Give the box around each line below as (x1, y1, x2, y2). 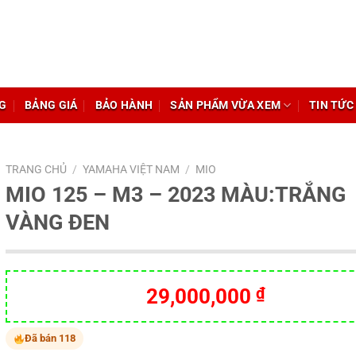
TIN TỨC (308, 99, 354, 112)
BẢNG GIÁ (25, 99, 78, 112)
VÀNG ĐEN (5, 209, 110, 235)
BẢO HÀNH (95, 99, 153, 112)
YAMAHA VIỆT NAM (82, 163, 180, 176)
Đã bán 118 (25, 332, 76, 345)
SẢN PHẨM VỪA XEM (170, 99, 281, 112)
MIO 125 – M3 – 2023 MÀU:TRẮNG (5, 181, 346, 207)
